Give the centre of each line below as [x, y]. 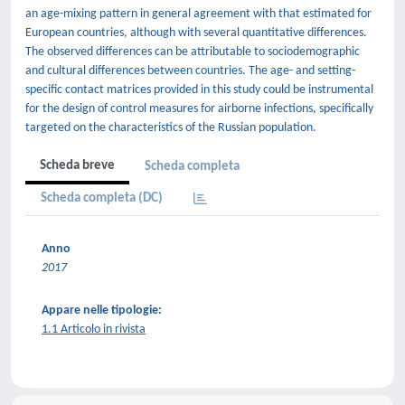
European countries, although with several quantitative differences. [196, 33]
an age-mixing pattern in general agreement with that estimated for [198, 14]
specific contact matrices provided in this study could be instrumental [199, 90]
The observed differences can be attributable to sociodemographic [193, 52]
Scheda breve [77, 166]
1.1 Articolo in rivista [94, 330]
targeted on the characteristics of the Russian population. [171, 128]
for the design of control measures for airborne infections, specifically [199, 109]
